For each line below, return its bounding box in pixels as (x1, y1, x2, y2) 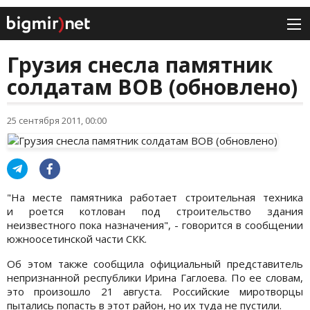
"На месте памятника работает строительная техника (7, 190, 303, 205)
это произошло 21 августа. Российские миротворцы (7, 284, 303, 299)
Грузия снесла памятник (7, 51, 273, 80)
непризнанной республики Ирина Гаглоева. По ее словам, (7, 271, 303, 285)
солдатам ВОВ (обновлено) (7, 73, 298, 102)
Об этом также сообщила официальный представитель (7, 257, 303, 271)
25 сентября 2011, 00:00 (7, 114, 107, 127)
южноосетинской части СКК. (7, 232, 147, 246)
